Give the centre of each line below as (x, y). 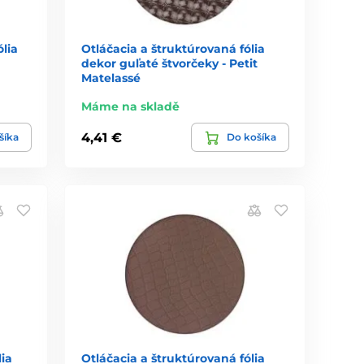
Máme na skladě (131, 107)
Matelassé (111, 78)
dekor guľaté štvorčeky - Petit (170, 64)
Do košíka (251, 137)
